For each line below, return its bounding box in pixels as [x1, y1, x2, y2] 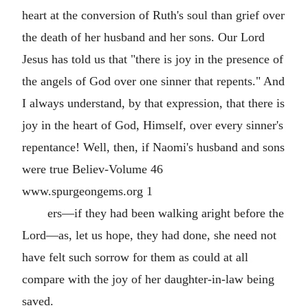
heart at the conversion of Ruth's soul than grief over [22, 8, 285, 22]
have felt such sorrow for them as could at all [22, 250, 248, 264]
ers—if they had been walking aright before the [47, 206, 284, 220]
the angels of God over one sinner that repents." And [22, 74, 285, 88]
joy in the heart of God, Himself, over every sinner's [22, 118, 283, 132]
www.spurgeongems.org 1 [22, 184, 153, 198]
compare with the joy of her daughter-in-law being [22, 272, 274, 286]
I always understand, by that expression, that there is [22, 96, 285, 110]
